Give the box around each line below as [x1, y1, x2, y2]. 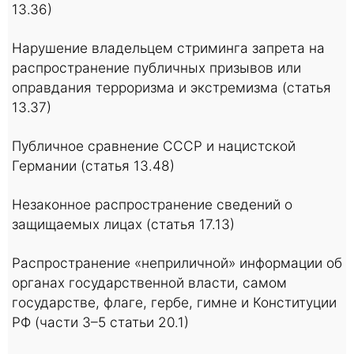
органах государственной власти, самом [12, 274, 287, 291]
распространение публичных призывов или [12, 59, 301, 76]
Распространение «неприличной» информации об [12, 254, 342, 271]
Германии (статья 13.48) [12, 157, 175, 174]
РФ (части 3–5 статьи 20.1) [12, 314, 189, 330]
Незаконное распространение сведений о [12, 196, 292, 213]
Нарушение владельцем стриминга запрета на [12, 40, 325, 56]
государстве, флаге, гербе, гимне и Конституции [12, 294, 337, 311]
